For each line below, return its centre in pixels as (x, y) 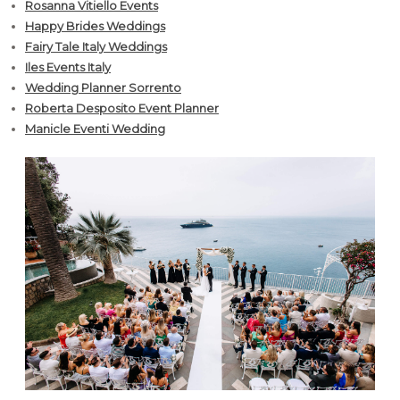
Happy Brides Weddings (95, 26)
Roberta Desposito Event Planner (122, 108)
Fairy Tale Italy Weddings (96, 47)
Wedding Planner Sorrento (103, 88)
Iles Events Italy (68, 67)
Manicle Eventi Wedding (95, 129)
